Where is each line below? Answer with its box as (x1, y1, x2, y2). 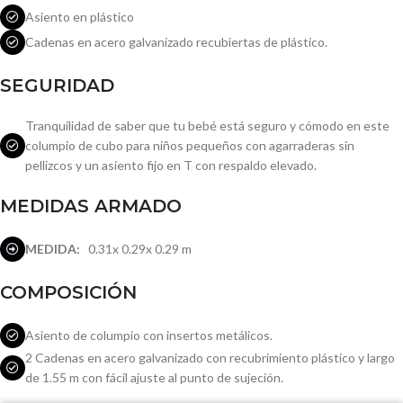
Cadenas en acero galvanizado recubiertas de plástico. (25, 34, 327, 49)
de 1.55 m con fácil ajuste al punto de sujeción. (25, 370, 283, 385)
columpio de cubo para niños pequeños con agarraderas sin (25, 138, 354, 153)
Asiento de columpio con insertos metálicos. (25, 327, 273, 343)
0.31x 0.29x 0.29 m (80, 241, 192, 256)
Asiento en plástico (25, 9, 134, 24)
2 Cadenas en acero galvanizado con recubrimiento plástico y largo (25, 350, 395, 365)
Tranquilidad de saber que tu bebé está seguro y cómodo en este (25, 118, 390, 133)
